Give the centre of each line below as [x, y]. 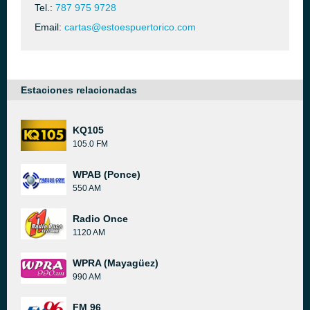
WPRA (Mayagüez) [116, 263]
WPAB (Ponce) [107, 174]
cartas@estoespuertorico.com [130, 27]
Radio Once [100, 219]
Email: [49, 27]
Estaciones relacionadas [79, 90]
